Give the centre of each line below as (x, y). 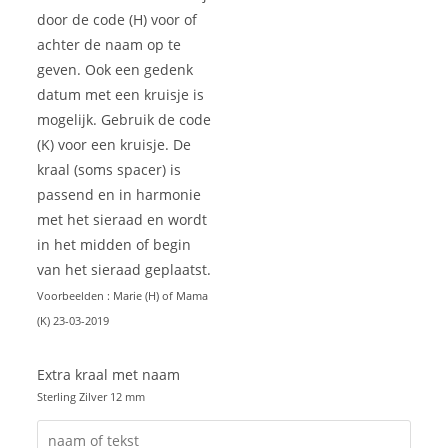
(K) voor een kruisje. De (114, 145)
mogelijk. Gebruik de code (124, 120)
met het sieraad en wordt (122, 220)
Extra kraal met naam (109, 375)
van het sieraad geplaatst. (124, 270)
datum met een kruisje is (121, 95)
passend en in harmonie (119, 195)
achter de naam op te (109, 45)
